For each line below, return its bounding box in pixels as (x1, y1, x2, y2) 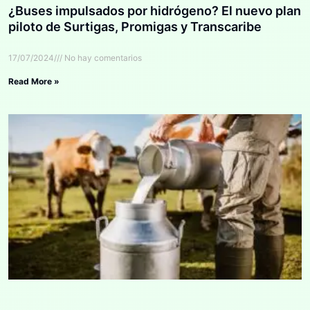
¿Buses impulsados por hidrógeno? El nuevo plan (8, 3, 301, 19)
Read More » (8, 76, 60, 87)
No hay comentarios (62, 53, 142, 64)
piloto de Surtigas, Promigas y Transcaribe (8, 19, 262, 35)
